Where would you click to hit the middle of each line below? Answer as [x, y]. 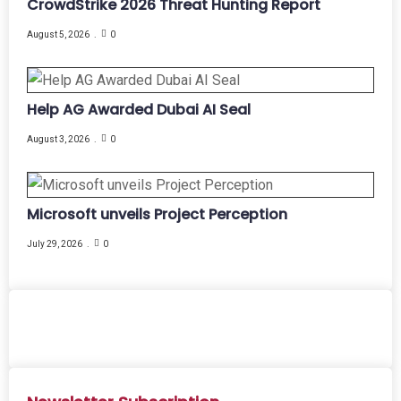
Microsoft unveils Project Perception [157, 214]
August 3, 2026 [58, 139]
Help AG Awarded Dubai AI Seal [139, 109]
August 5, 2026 [58, 34]
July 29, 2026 [55, 243]
